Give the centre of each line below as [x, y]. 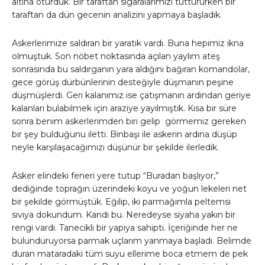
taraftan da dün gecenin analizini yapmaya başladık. [117, 15]
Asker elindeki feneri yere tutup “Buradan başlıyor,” [115, 176]
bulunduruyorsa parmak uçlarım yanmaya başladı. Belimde [132, 241]
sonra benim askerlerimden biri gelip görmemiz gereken [129, 122]
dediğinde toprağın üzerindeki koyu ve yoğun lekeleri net [129, 189]
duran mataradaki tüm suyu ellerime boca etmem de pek [130, 254]
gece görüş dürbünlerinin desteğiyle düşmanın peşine [123, 83]
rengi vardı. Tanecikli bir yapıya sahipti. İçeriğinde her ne [125, 228]
